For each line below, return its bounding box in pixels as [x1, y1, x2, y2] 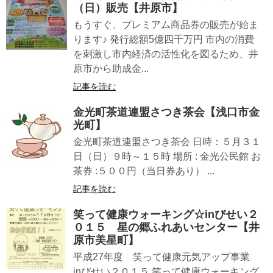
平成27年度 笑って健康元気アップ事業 [73, 252, 260, 263]
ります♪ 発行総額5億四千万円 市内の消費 [73, 34, 254, 45]
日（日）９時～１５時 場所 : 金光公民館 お [73, 151, 261, 162]
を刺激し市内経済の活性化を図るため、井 [73, 49, 258, 60]
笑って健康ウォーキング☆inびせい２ [73, 208, 258, 221]
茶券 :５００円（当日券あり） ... [73, 166, 214, 177]
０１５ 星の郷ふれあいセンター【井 [73, 221, 260, 234]
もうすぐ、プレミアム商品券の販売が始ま [73, 19, 258, 30]
